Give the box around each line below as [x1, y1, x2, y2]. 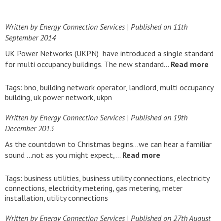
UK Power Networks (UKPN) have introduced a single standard [5, 48, 214, 58]
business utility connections [82, 173, 173, 183]
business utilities [24, 173, 79, 183]
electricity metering [48, 183, 112, 193]
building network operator [40, 82, 125, 92]
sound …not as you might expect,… [5, 150, 122, 160]
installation [5, 193, 43, 203]
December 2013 [5, 123, 54, 133]
